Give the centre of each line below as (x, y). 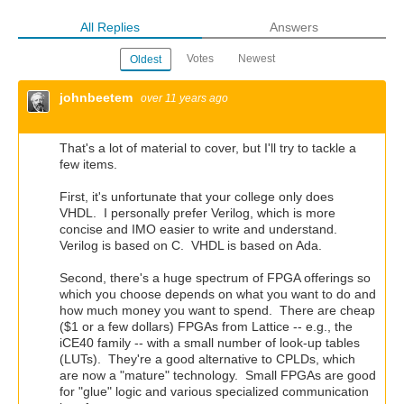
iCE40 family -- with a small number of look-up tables (210, 343)
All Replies (110, 27)
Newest (256, 58)
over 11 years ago (184, 98)
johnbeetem (98, 97)
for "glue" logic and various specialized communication (214, 392)
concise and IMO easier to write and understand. (200, 230)
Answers (294, 27)
